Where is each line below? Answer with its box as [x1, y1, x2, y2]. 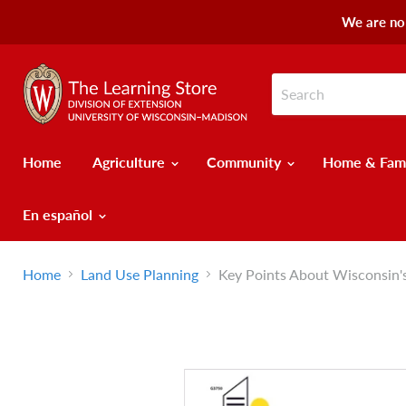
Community [207, 152, 285, 170]
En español [23, 205, 96, 223]
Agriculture [92, 152, 169, 170]
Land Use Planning [81, 265, 198, 283]
